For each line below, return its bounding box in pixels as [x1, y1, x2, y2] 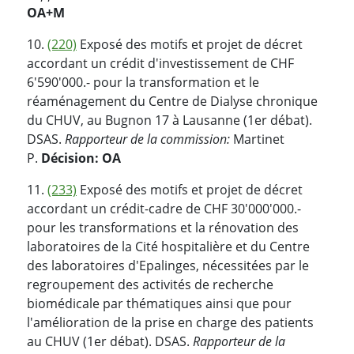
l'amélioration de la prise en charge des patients [27, 313, 314, 331]
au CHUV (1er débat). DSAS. [27, 332, 193, 350]
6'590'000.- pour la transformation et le [27, 73, 259, 91]
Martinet [230, 130, 284, 148]
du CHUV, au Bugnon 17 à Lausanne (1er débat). [27, 111, 312, 129]
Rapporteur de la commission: [65, 130, 230, 148]
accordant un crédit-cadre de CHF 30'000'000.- [27, 199, 301, 217]
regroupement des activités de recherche [27, 275, 273, 293]
